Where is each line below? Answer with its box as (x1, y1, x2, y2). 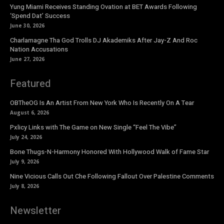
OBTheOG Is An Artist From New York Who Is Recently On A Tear (10, 97, 194, 107)
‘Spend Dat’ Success (10, 10, 70, 20)
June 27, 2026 (10, 55, 44, 62)
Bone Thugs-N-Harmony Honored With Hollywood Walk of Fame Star (10, 146, 209, 156)
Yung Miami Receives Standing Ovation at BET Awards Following (10, 1, 197, 11)
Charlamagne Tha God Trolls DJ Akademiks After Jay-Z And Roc (10, 35, 197, 45)
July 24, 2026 (10, 133, 42, 140)
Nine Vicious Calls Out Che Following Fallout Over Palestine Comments (10, 171, 214, 181)
